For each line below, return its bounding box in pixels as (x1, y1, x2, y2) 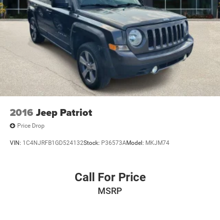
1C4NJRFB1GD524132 (23, 139, 83, 147)
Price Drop (17, 122, 45, 130)
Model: (126, 139, 145, 147)
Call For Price (74, 170, 146, 184)
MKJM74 (145, 139, 169, 147)
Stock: (83, 139, 101, 147)
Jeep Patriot (36, 105, 92, 120)
